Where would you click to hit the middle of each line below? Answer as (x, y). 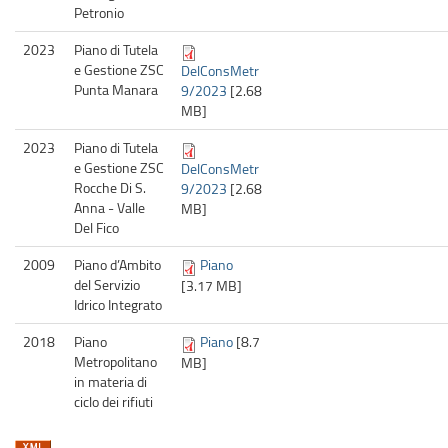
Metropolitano (115, 361)
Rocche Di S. (110, 187)
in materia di (110, 381)
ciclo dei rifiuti (113, 401)
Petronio (99, 12)
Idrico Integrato (118, 304)
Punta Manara (116, 89)
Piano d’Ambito (117, 264)
